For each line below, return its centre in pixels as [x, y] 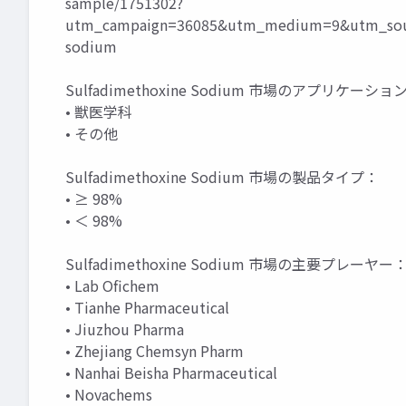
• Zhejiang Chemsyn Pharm [155, 351]
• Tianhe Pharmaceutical [147, 308]
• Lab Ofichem [112, 286]
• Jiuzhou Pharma [125, 329]
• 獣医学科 [99, 112]
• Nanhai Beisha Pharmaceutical [171, 373]
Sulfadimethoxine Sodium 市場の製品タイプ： [222, 177]
